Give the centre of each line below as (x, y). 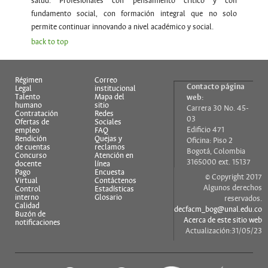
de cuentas (33, 147)
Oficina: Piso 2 (210, 140)
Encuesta (109, 172)
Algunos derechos (233, 188)
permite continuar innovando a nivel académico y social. (122, 27)
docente (28, 164)
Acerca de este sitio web (223, 220)
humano (28, 105)
